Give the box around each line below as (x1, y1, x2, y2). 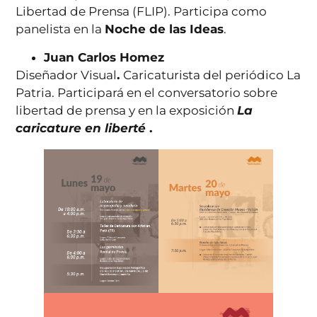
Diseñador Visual (16, 67, 117, 82)
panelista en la (16, 22, 105, 37)
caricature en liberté (16, 120, 146, 135)
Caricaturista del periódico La (123, 67, 301, 82)
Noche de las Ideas (105, 22, 224, 37)
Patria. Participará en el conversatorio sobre (16, 85, 278, 100)
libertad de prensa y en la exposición (16, 103, 238, 117)
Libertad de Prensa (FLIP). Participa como (16, 4, 267, 19)
